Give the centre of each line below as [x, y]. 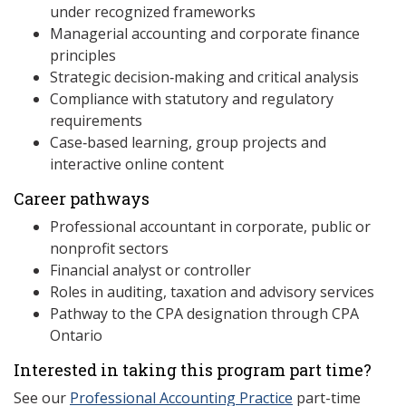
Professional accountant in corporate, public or [210, 227]
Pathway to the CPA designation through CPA [204, 314]
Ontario [76, 335]
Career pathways [82, 198]
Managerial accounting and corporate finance [205, 34]
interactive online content [137, 164]
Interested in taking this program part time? [193, 370]
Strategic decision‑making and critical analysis [204, 77]
